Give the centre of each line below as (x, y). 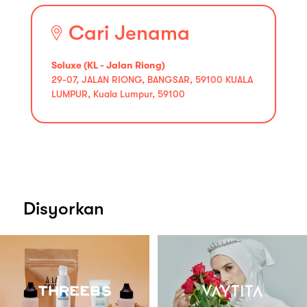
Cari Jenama (129, 33)
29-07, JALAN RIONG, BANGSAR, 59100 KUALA (152, 79)
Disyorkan (64, 208)
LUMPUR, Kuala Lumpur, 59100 (118, 94)
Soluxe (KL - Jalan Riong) (108, 65)
